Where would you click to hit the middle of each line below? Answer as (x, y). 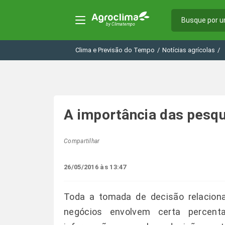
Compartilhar (82, 141)
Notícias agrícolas (189, 50)
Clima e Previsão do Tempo (115, 50)
